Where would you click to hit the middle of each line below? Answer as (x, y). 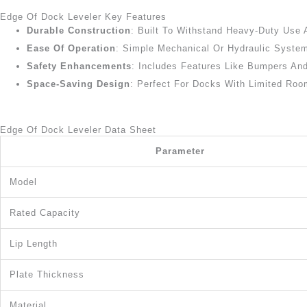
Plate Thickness (47, 274)
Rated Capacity (45, 212)
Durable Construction (79, 30)
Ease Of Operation (71, 48)
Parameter (180, 151)
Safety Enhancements (79, 66)
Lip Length (34, 243)
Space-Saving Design (78, 84)
